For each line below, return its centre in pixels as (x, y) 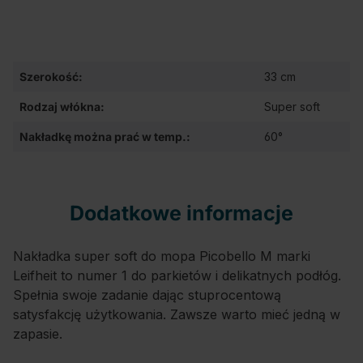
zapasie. (38, 334)
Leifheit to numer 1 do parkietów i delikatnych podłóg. (177, 275)
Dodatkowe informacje (181, 213)
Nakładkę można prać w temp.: (105, 137)
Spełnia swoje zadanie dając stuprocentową (147, 295)
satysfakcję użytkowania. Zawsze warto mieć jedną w (177, 314)
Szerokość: (51, 77)
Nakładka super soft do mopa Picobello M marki (162, 256)
